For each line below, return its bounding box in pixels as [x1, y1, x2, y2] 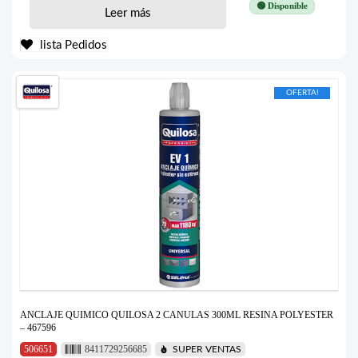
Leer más [104, 6, 151, 19]
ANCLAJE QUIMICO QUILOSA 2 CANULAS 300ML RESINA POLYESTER [20, 309, 333, 321]
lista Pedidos [37, 38, 107, 51]
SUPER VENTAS [172, 344, 241, 355]
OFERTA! [285, 88, 319, 97]
